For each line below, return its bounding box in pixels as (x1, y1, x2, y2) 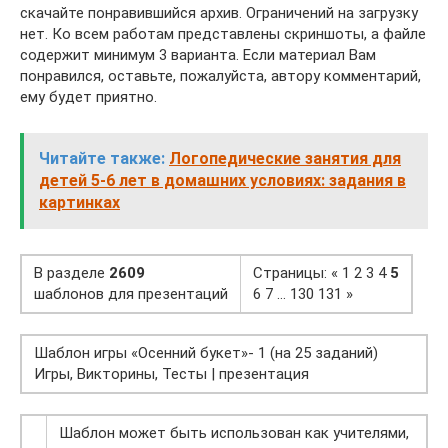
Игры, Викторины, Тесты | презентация (34, 365, 309, 384)
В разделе (34, 264, 109, 283)
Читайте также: (39, 149, 165, 169)
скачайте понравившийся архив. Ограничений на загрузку (20, 4, 418, 23)
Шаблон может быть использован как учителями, (59, 424, 409, 443)
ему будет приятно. (20, 88, 157, 107)
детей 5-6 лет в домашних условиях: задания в (39, 171, 406, 191)
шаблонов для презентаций (34, 285, 228, 304)
